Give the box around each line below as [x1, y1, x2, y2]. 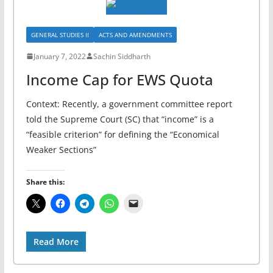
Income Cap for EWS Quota [26, 69, 213, 90]
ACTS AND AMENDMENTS [98, 30, 172, 39]
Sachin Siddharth [93, 51, 151, 62]
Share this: [26, 176, 65, 187]
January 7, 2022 [33, 51, 86, 62]
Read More [33, 235, 79, 247]
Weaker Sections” [26, 143, 96, 155]
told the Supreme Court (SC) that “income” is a [26, 113, 214, 125]
